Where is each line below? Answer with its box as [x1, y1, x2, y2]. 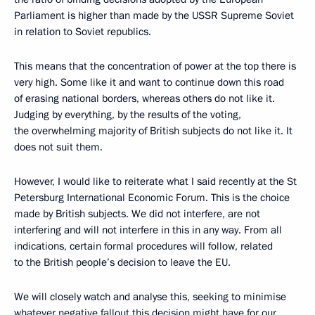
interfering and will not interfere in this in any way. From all [14, 223, 282, 238]
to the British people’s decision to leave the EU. [14, 255, 231, 270]
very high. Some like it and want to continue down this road [14, 75, 284, 90]
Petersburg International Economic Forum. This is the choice [14, 191, 290, 205]
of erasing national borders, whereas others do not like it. [14, 91, 275, 106]
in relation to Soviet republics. [14, 25, 151, 39]
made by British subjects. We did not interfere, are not [14, 207, 260, 221]
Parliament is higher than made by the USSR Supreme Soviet [14, 8, 294, 23]
